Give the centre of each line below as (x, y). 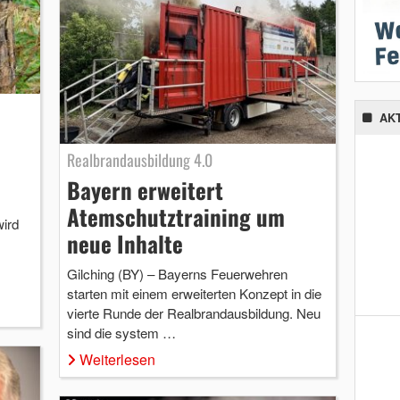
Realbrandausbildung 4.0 (139, 159)
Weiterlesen (117, 359)
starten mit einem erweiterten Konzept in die (194, 293)
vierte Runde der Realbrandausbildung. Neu (193, 312)
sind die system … (121, 332)
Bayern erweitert (145, 189)
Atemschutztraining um (175, 216)
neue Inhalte (125, 243)
